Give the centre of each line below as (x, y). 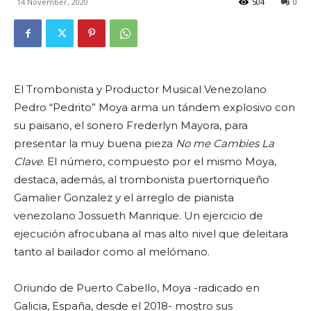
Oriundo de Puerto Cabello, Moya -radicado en (137, 288)
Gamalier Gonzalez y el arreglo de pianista (124, 197)
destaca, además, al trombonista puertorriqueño (142, 179)
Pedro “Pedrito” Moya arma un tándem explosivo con (154, 107)
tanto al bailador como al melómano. (112, 252)
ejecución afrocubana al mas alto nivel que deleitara (151, 234)
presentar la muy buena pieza (95, 143)
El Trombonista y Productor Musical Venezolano (140, 89)
